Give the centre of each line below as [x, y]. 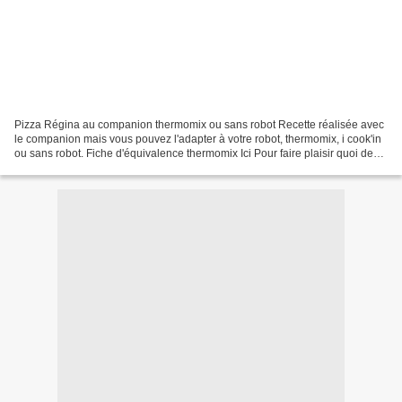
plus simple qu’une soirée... [81, 168]
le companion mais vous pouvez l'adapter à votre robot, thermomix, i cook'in [198, 140]
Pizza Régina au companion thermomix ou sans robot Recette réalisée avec [146, 125]
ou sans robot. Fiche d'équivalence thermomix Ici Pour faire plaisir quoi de [194, 154]
